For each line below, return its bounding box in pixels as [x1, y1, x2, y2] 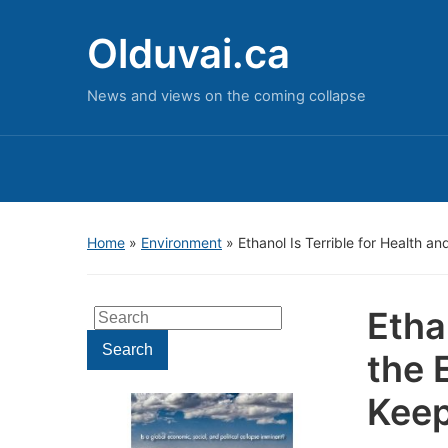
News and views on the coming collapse [87, 87, 366, 105]
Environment [141, 234, 222, 251]
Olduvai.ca [87, 29, 290, 78]
